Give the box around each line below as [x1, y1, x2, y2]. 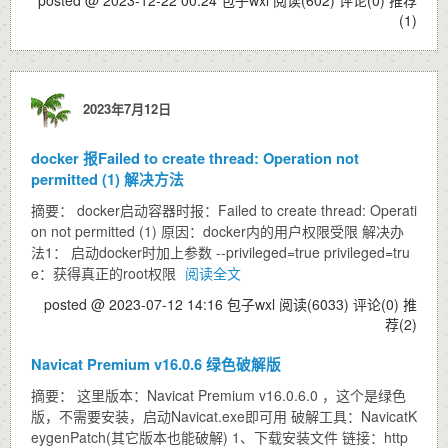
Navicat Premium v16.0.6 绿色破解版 [31, 353, 281, 375]
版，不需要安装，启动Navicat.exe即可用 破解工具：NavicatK [31, 406, 417, 426]
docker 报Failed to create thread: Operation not [31, 147, 359, 169]
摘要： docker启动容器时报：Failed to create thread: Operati [31, 200, 417, 220]
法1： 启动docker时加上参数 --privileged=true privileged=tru [31, 242, 410, 262]
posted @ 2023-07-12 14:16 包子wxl [44, 294, 279, 314]
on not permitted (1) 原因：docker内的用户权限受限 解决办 [31, 221, 404, 241]
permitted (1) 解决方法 [31, 168, 184, 190]
